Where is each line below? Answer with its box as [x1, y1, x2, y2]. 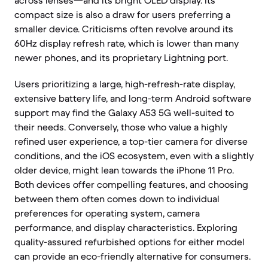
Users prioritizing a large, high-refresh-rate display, [14, 78, 235, 90]
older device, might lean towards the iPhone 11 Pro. [14, 164, 234, 176]
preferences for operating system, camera [14, 207, 200, 219]
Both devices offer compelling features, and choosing [14, 178, 248, 190]
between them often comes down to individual [14, 193, 220, 205]
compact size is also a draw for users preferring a [14, 8, 230, 20]
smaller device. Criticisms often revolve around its [14, 23, 233, 35]
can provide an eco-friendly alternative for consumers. [14, 250, 251, 262]
